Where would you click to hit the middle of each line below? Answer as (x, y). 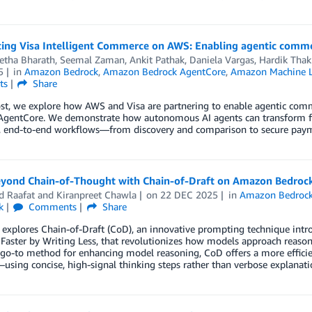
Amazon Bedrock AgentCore (165, 72)
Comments (52, 207)
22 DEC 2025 (189, 195)
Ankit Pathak (157, 60)
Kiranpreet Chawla (96, 195)
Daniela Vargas (221, 60)
